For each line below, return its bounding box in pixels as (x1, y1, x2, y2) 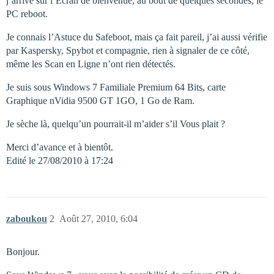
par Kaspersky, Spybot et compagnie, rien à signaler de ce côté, (6, 45, 250, 56)
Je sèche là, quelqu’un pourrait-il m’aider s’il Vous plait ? (6, 119, 225, 129)
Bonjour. (6, 246, 40, 257)
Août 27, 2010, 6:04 (59, 213, 138, 224)
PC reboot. (6, 9, 48, 19)
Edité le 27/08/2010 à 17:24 (6, 155, 113, 166)
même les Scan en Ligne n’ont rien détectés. (6, 59, 176, 69)
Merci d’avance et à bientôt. (6, 142, 113, 152)
